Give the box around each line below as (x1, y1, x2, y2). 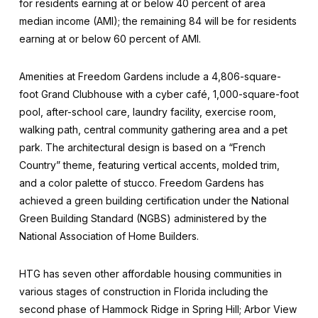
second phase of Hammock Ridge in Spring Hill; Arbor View (18, 302, 297, 315)
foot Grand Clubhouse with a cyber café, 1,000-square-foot (18, 87, 299, 100)
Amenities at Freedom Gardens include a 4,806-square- (18, 70, 281, 82)
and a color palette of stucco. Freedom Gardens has (18, 176, 264, 189)
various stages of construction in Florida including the (18, 285, 268, 297)
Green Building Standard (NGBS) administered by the (18, 212, 267, 224)
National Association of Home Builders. (18, 229, 199, 242)
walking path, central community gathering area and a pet (18, 123, 287, 136)
